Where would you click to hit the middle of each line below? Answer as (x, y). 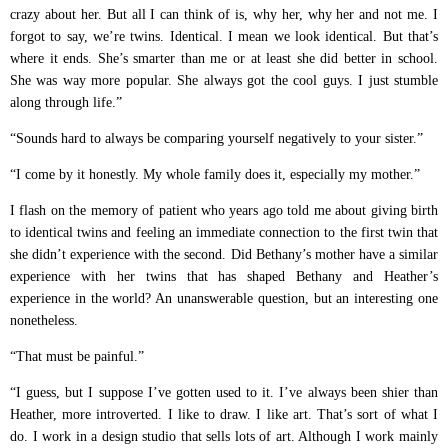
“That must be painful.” (77, 356)
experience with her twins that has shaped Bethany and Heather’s (224, 276)
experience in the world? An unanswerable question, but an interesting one (224, 298)
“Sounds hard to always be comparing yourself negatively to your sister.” (216, 138)
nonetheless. (44, 320)
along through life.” (66, 102)
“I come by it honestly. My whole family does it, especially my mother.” (215, 174)
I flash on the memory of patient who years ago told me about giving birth (224, 210)
